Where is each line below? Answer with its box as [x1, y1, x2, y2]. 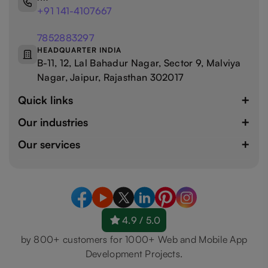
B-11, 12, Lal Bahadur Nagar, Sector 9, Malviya [37, 57, 241, 69]
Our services [18, 137, 80, 151]
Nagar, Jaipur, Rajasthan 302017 [37, 71, 184, 84]
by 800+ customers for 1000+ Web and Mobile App [20, 233, 248, 246]
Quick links [18, 93, 73, 106]
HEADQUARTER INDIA [37, 45, 121, 55]
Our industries [18, 115, 88, 129]
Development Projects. [85, 248, 183, 260]
